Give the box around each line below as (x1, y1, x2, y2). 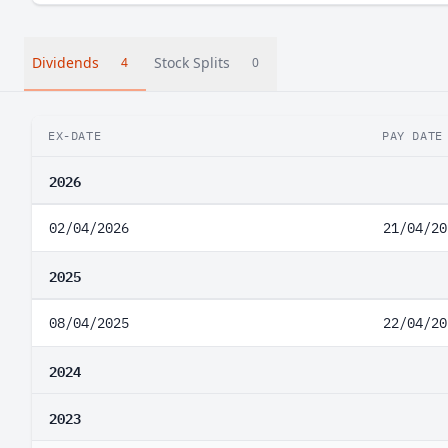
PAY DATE (382, 128, 443, 143)
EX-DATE (48, 128, 102, 143)
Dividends (32, 53, 99, 72)
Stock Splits (154, 53, 230, 72)
